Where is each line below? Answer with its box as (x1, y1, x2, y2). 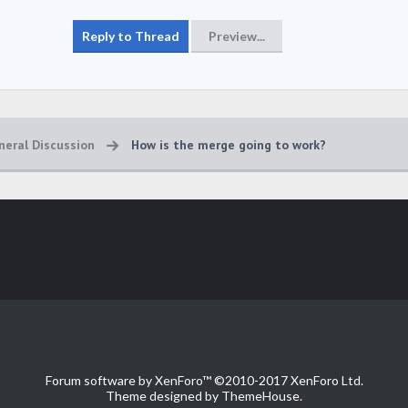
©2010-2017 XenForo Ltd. (213, 372, 363, 388)
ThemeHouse (221, 388, 300, 403)
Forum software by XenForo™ (45, 372, 214, 388)
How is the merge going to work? (131, 137, 326, 153)
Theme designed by (106, 388, 221, 403)
